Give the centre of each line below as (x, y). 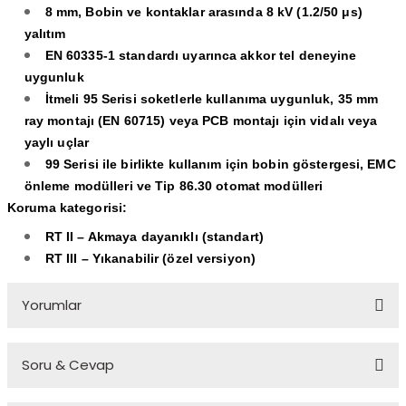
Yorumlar (52, 305)
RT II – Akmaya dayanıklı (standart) (154, 237)
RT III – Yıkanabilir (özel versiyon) (150, 258)
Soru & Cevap (68, 365)
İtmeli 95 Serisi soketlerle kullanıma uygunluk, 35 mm (212, 99)
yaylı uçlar (57, 142)
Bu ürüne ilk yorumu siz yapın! (203, 377)
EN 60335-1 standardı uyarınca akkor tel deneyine (201, 55)
